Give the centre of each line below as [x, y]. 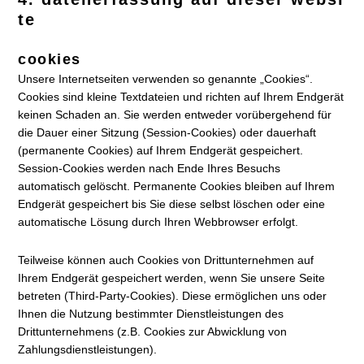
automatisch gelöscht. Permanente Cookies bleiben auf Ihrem [177, 186]
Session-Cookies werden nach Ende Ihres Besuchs [149, 168]
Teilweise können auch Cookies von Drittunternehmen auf [166, 260]
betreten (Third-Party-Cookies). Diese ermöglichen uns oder [173, 296]
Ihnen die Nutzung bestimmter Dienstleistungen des [151, 314]
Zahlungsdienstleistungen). [88, 349]
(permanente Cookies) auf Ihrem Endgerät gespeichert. [161, 150]
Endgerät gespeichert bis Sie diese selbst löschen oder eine [172, 204]
